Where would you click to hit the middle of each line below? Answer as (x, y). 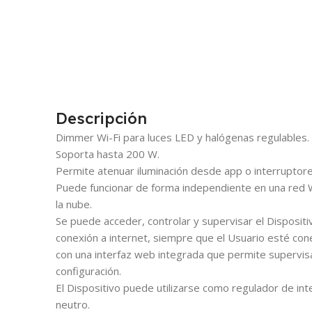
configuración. (88, 271)
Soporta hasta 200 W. (108, 154)
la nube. (74, 204)
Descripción (101, 118)
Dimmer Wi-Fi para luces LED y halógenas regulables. (182, 137)
